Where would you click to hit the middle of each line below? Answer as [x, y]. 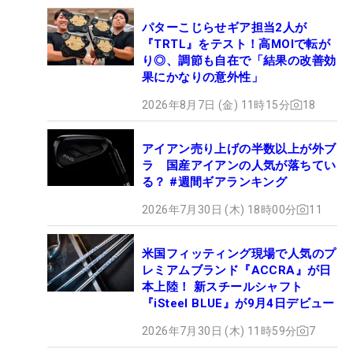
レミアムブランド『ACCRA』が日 [237, 270]
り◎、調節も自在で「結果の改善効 [239, 60]
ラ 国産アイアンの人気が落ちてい [239, 165]
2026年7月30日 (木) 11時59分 [219, 331]
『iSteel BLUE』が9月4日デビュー [238, 303]
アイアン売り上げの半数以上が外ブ [239, 149]
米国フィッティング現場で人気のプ [239, 253]
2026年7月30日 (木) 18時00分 [219, 209]
